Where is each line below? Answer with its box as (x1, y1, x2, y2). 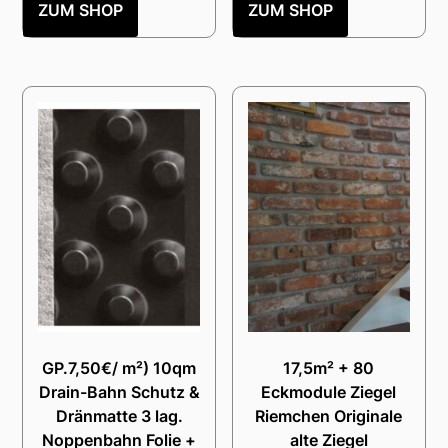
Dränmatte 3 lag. (55, 405, 183, 426)
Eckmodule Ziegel (261, 381, 397, 402)
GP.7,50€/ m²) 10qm (42, 357, 197, 378)
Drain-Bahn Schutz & (38, 381, 200, 402)
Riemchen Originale (255, 405, 403, 426)
